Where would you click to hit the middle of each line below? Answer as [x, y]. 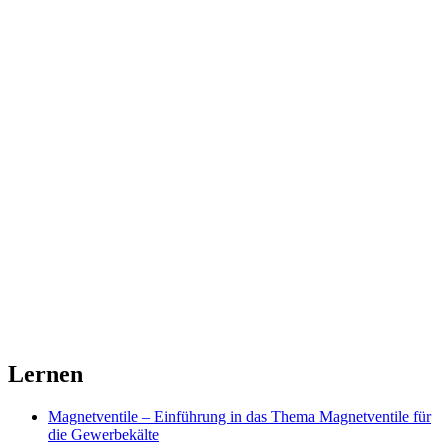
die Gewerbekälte [103, 434]
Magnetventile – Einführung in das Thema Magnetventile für [239, 416]
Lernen [45, 374]
